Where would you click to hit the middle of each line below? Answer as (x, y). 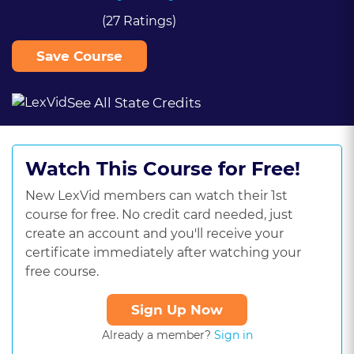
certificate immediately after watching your (163, 253)
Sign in (233, 335)
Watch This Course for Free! (163, 169)
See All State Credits (134, 102)
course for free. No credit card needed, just (159, 215)
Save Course (79, 56)
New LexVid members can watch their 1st (156, 196)
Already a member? (158, 335)
